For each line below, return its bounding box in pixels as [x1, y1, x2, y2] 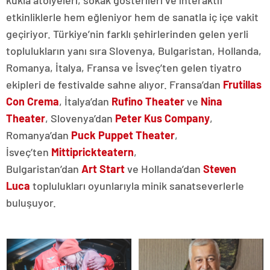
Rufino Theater [111, 95, 187, 108]
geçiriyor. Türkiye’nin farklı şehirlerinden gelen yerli [6, 27, 248, 41]
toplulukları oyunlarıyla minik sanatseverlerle [30, 179, 244, 193]
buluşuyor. [6, 196, 56, 210]
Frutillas [223, 78, 262, 92]
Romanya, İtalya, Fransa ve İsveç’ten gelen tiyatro [6, 61, 242, 75]
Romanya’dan [6, 128, 71, 142]
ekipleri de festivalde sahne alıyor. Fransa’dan [6, 78, 223, 92]
